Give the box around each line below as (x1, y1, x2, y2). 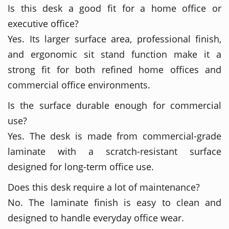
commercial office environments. (8, 78, 150, 91)
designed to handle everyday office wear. (8, 211, 184, 224)
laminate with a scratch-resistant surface (8, 145, 221, 157)
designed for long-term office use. (8, 160, 154, 173)
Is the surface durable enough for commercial (8, 99, 221, 111)
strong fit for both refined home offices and (8, 63, 221, 76)
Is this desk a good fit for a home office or (8, 2, 221, 14)
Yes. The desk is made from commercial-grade (8, 129, 221, 142)
